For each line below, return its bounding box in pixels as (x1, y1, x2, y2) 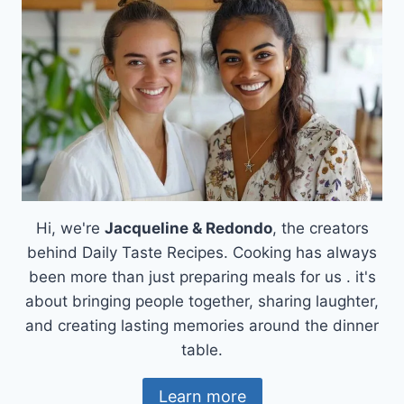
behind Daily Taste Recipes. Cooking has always (27, 243, 377, 262)
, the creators (271, 219, 369, 238)
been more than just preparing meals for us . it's (28, 268, 376, 287)
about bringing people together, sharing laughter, (25, 292, 379, 311)
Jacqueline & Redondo (104, 219, 272, 238)
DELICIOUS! (120, 45, 197, 60)
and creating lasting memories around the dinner (25, 317, 379, 335)
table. (181, 341, 223, 360)
